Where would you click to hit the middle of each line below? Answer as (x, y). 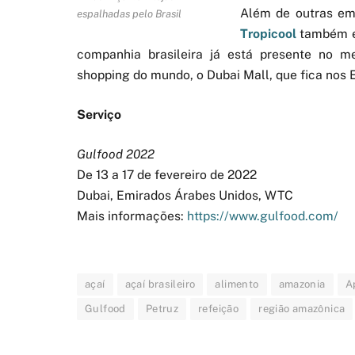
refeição (219, 309)
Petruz (162, 309)
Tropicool (268, 33)
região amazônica (302, 309)
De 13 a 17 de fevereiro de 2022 (167, 175)
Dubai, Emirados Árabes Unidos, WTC (185, 196)
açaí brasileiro (160, 284)
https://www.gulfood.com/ (263, 216)
